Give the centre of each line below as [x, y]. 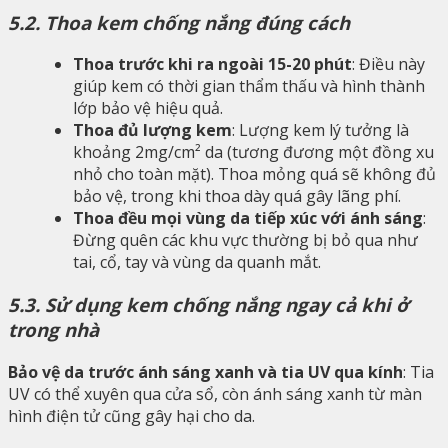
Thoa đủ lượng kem [152, 130]
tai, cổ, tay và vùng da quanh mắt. [197, 262]
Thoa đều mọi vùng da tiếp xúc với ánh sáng [248, 218]
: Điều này [388, 64]
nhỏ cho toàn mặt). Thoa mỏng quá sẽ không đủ [254, 174]
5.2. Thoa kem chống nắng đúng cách [179, 22]
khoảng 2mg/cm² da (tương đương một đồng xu [253, 152]
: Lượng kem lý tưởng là [320, 130]
